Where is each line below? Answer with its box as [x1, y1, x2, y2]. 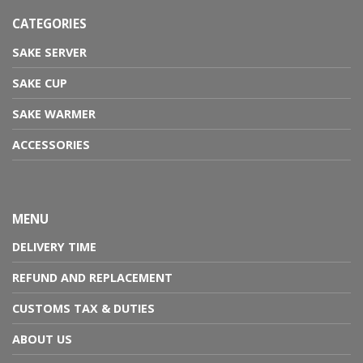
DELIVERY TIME [12, 239, 96, 255]
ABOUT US [12, 331, 72, 348]
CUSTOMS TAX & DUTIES [12, 301, 155, 317]
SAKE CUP [12, 75, 67, 91]
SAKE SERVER [12, 44, 87, 60]
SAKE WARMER [12, 105, 96, 122]
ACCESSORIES [12, 136, 90, 152]
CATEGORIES [12, 15, 87, 32]
